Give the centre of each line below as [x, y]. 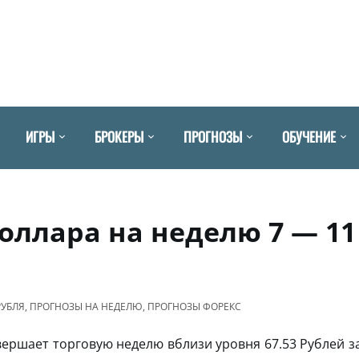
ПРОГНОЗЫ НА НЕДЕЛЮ [86, 306]
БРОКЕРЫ [119, 136]
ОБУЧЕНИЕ [309, 136]
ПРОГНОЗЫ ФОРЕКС [194, 306]
